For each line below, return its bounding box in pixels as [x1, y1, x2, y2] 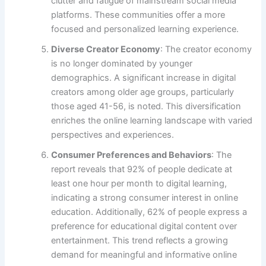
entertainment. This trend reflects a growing [51, 235, 229, 246]
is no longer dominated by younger [51, 58, 193, 69]
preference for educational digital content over [51, 221, 237, 232]
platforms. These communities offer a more [51, 9, 226, 20]
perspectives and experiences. [51, 129, 175, 140]
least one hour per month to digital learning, [51, 178, 227, 189]
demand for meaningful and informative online [51, 249, 237, 260]
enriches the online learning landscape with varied [51, 115, 253, 126]
